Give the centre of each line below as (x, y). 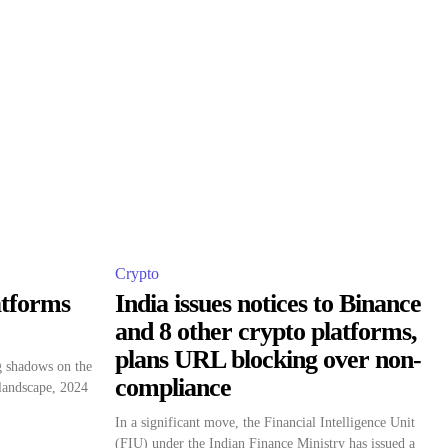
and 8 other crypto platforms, (266, 331)
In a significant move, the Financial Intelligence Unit (265, 422)
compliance (173, 387)
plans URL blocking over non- (268, 359)
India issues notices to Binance (268, 303)
